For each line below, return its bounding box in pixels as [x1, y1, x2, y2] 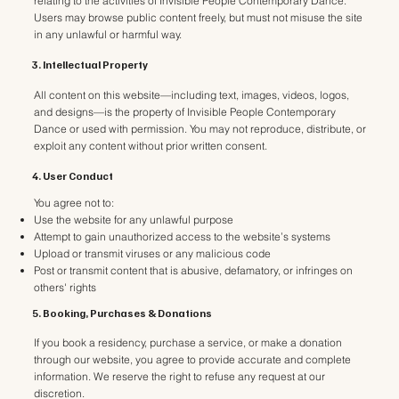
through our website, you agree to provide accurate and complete [34, 352, 352, 366]
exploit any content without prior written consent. [34, 139, 268, 153]
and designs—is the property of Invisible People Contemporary [34, 105, 337, 119]
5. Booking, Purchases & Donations [32, 306, 213, 321]
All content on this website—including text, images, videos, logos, [34, 88, 350, 102]
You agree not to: [34, 196, 115, 210]
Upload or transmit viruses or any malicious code [34, 247, 272, 261]
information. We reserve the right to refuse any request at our [34, 369, 326, 383]
